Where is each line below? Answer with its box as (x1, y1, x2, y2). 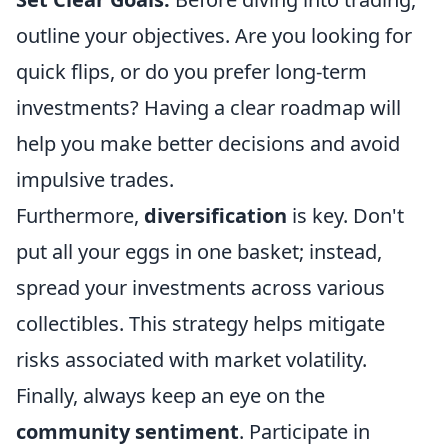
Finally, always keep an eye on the (16, 382, 325, 410)
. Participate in (239, 418, 370, 446)
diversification (144, 202, 287, 230)
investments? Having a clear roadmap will (16, 94, 401, 122)
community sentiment (16, 418, 239, 446)
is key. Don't (287, 202, 404, 230)
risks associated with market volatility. (16, 346, 367, 374)
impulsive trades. (16, 166, 174, 194)
